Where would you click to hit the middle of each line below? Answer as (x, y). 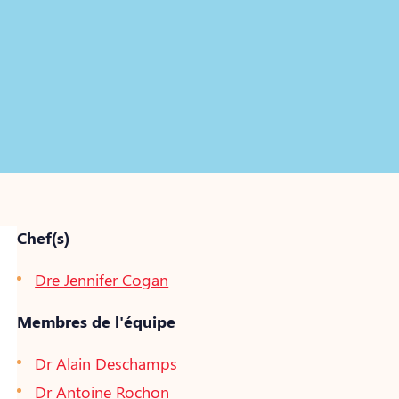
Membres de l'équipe (97, 322)
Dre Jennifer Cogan (102, 280)
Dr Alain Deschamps (106, 363)
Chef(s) (44, 238)
